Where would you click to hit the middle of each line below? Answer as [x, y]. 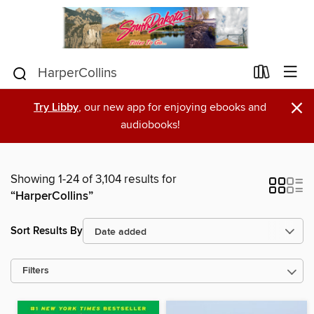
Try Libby [56, 108]
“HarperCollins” [52, 197]
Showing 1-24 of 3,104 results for [94, 180]
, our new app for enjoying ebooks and [172, 108]
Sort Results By [47, 231]
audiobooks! [150, 125]
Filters [36, 271]
